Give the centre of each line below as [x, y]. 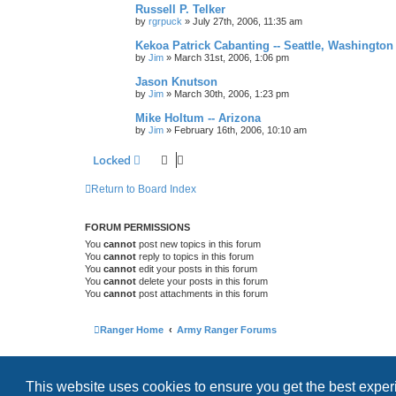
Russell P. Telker [180, 9]
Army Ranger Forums [227, 330]
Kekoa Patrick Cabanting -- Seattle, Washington [264, 45]
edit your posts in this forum [197, 268]
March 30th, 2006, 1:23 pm [232, 93]
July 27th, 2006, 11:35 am [247, 21]
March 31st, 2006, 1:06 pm [232, 57]
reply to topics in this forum [195, 256]
